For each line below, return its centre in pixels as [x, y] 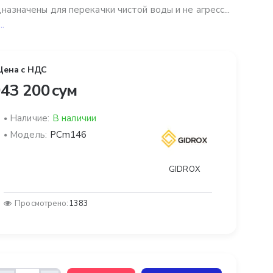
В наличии [74, 119]
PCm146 [68, 135]
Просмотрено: [42, 204]
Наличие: [30, 119]
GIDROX [184, 170]
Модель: [28, 135]
